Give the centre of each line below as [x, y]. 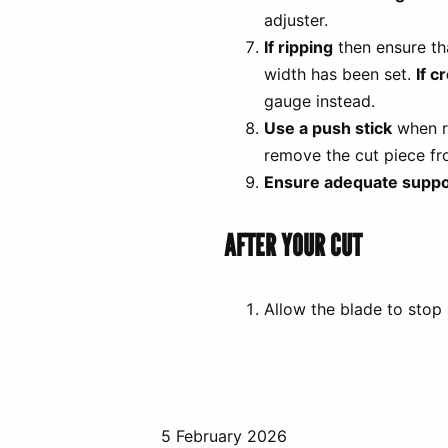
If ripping [298, 46]
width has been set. [340, 73]
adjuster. [296, 19]
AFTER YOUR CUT [293, 245]
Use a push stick [328, 127]
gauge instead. [319, 100]
